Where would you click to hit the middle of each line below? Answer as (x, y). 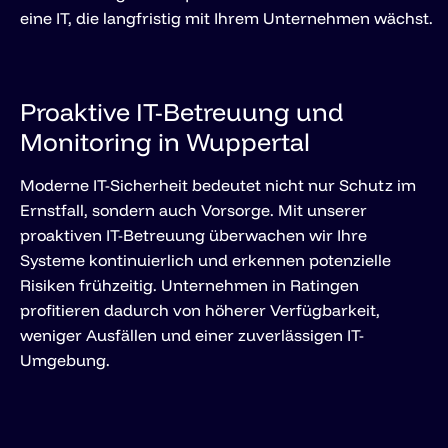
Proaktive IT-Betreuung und (182, 111)
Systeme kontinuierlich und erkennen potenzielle (205, 259)
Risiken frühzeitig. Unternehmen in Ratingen (189, 284)
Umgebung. (65, 359)
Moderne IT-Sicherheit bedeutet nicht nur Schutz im (218, 184)
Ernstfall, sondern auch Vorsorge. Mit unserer (193, 209)
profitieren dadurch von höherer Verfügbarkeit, (200, 309)
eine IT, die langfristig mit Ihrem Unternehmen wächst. (226, 17)
